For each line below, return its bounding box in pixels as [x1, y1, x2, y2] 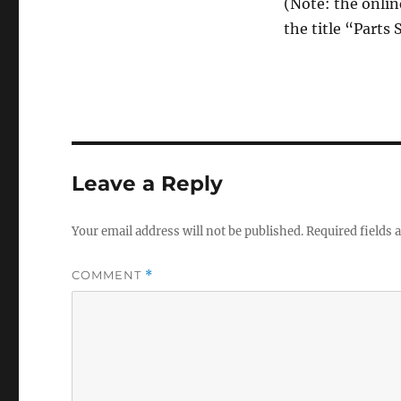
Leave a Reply [72, 171, 224, 197]
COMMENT [72, 268, 146, 283]
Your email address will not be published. [72, 224, 304, 240]
